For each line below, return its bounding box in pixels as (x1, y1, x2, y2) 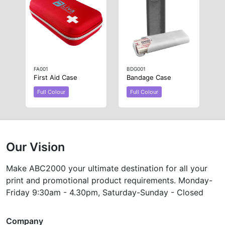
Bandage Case (127, 73, 171, 82)
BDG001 (127, 66, 146, 72)
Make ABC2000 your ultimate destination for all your (6, 163, 207, 174)
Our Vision (6, 140, 65, 155)
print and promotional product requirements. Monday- (6, 175, 212, 186)
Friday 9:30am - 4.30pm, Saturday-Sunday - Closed (6, 187, 203, 198)
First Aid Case (33, 73, 77, 82)
